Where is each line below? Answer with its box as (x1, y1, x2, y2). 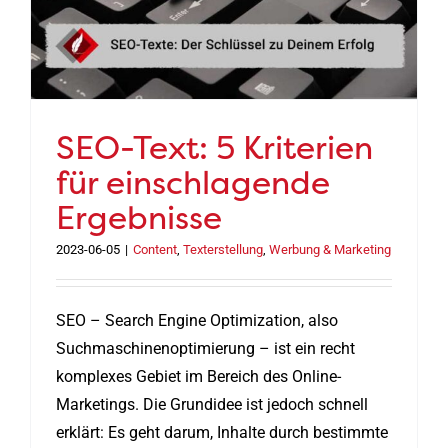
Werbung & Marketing (269, 241, 391, 257)
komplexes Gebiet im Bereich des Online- (56, 366, 341, 386)
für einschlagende (56, 160, 330, 204)
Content (133, 241, 177, 257)
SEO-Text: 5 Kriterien (56, 125, 373, 169)
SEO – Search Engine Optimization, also (56, 310, 338, 330)
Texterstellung (183, 241, 263, 257)
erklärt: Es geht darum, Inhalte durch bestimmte (56, 422, 388, 442)
